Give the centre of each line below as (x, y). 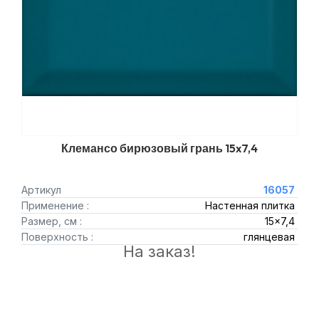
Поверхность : (57, 237)
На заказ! (159, 251)
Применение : (55, 205)
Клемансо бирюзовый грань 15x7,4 (159, 148)
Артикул (41, 190)
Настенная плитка (250, 205)
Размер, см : (52, 221)
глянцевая (269, 237)
